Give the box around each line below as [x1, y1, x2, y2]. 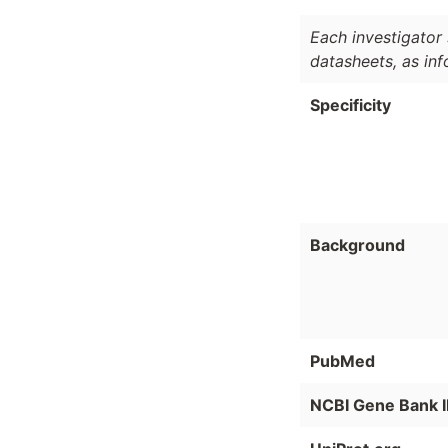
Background [310, 235, 405, 256]
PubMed [310, 351, 375, 372]
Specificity [310, 95, 391, 116]
